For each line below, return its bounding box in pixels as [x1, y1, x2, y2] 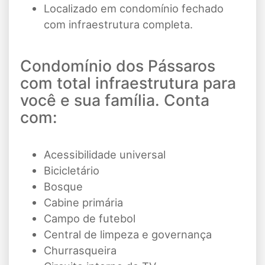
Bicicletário [44, 164, 99, 177]
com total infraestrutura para [20, 73, 236, 93]
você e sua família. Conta [20, 91, 209, 110]
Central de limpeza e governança [44, 228, 212, 241]
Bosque [44, 180, 83, 193]
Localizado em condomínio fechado [44, 2, 224, 15]
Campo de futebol [44, 212, 135, 225]
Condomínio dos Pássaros [20, 56, 215, 76]
